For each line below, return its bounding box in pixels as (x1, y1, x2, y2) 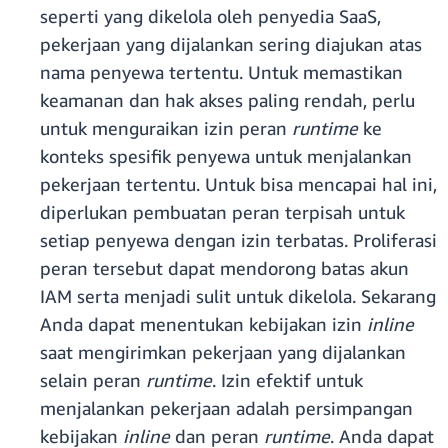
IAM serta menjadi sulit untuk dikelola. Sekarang (40, 285, 436, 308)
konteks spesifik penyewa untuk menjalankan (40, 145, 412, 168)
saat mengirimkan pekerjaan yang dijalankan (40, 341, 406, 364)
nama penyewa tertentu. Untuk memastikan (40, 61, 403, 84)
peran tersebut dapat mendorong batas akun (40, 257, 409, 280)
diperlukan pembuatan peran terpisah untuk (40, 201, 405, 224)
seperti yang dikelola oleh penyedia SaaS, (40, 5, 381, 28)
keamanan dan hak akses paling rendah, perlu (40, 89, 415, 112)
